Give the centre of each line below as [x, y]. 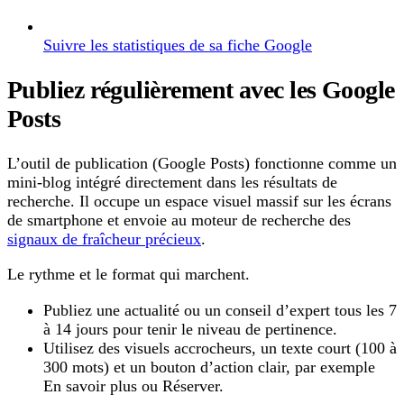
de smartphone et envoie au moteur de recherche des [179, 220]
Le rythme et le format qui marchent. [129, 275]
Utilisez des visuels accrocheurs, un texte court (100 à [220, 348]
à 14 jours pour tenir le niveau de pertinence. [190, 329]
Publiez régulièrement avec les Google [201, 90]
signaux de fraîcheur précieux [104, 239]
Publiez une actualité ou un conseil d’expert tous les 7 [220, 310]
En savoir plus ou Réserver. [133, 386]
